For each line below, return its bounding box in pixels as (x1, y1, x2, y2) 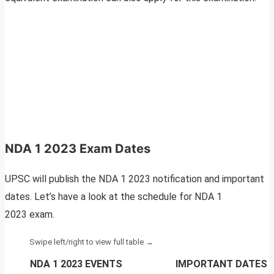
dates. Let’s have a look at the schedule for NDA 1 (5, 191, 222, 203)
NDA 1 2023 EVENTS (30, 258, 122, 270)
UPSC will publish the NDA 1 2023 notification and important (5, 173, 264, 185)
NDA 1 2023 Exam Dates (5, 141, 150, 157)
